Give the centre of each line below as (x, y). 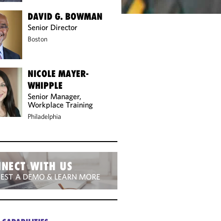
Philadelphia (45, 117)
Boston (38, 39)
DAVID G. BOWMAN (65, 16)
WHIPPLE (45, 86)
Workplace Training (60, 105)
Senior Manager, (55, 96)
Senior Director (53, 27)
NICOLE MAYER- (58, 74)
